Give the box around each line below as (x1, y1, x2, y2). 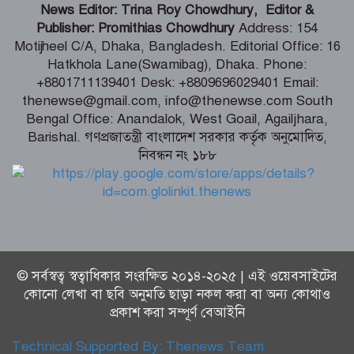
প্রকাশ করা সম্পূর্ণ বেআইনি (109, 303, 245, 321)
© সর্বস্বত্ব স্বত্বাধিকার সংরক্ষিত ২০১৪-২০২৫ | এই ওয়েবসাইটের (17, 267, 337, 284)
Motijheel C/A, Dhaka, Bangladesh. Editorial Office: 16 (13, 37, 341, 55)
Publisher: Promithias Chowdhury (36, 19, 235, 36)
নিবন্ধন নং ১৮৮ (137, 146, 217, 164)
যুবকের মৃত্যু (116, 16, 180, 33)
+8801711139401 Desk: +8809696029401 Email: (36, 73, 318, 91)
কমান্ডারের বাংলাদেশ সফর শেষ (116, 164, 279, 182)
